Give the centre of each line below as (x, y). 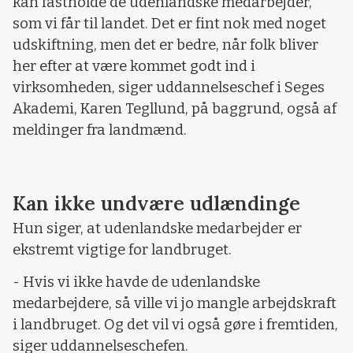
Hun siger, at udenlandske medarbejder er (157, 228)
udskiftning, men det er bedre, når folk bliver (165, 45)
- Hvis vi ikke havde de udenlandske (136, 282)
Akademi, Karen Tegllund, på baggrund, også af (175, 109)
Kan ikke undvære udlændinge (156, 203)
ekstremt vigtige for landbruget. (122, 249)
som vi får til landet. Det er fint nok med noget (169, 24)
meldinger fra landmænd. (100, 130)
